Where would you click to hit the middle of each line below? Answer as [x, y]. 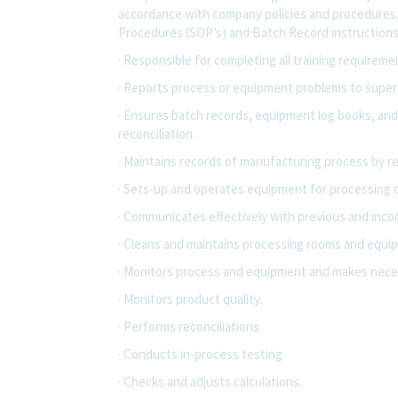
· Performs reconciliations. [190, 326]
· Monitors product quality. [190, 298]
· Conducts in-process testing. [202, 354]
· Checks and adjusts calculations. [210, 381]
